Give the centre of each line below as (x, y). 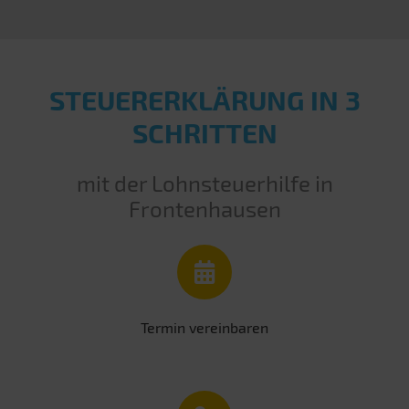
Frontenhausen (204, 209)
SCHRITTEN (204, 133)
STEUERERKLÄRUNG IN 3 (204, 100)
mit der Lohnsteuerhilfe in (204, 184)
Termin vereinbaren (204, 328)
